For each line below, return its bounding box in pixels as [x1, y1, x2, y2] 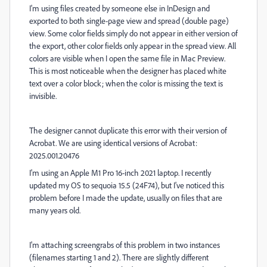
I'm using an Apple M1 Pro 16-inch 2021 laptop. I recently [29, 167, 211, 178]
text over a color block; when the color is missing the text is [29, 78, 223, 88]
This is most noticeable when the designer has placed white [29, 66, 226, 76]
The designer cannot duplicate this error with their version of [29, 125, 227, 135]
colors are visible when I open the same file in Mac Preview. [29, 53, 225, 63]
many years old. [29, 205, 80, 215]
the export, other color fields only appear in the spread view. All [29, 41, 236, 51]
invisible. [29, 91, 57, 101]
